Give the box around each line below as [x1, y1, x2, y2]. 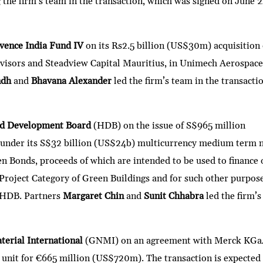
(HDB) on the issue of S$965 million [91, 120, 246, 132]
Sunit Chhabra [144, 190, 204, 203]
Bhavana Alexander [31, 75, 112, 87]
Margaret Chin [63, 190, 124, 203]
